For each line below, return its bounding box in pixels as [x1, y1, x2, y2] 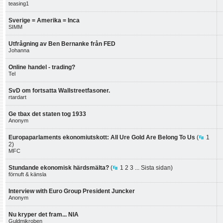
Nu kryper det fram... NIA [8, 211, 79, 218]
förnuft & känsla [8, 171, 46, 177]
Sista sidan [141, 164, 171, 171]
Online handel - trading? [8, 64, 75, 71]
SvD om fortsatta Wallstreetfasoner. [8, 87, 110, 94]
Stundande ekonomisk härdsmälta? [8, 164, 109, 171]
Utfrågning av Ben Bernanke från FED [8, 40, 115, 47]
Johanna [8, 47, 29, 53]
